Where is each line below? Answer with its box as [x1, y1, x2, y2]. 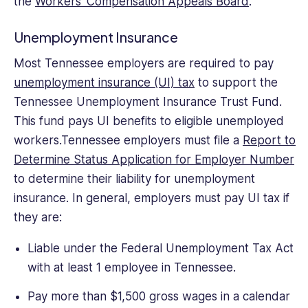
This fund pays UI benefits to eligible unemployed [14, 114, 284, 129]
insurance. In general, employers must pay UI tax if [14, 191, 289, 206]
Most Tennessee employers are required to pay [14, 56, 274, 71]
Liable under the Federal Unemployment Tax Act [27, 241, 294, 256]
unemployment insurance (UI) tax [14, 76, 195, 90]
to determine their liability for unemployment [14, 172, 255, 186]
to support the [195, 76, 278, 90]
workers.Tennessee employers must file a [14, 133, 243, 148]
